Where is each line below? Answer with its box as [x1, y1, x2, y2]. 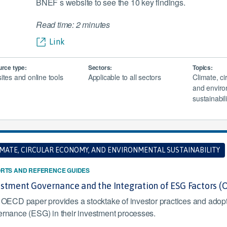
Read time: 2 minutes [35, 19, 110, 30]
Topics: [193, 63, 213, 72]
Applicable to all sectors [88, 72, 161, 82]
